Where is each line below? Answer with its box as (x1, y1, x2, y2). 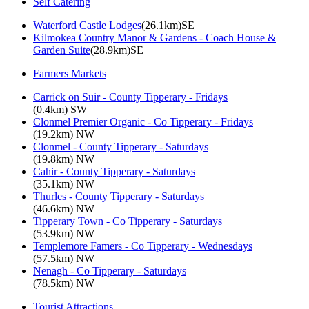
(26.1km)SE (141, 19, 195, 31)
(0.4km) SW (33, 103, 87, 115)
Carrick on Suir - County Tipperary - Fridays (33, 90, 228, 103)
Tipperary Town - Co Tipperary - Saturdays (33, 215, 222, 227)
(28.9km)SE (90, 43, 143, 56)
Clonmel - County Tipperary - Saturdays (33, 140, 208, 152)
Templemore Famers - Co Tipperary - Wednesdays (33, 239, 252, 252)
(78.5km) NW (33, 277, 94, 289)
